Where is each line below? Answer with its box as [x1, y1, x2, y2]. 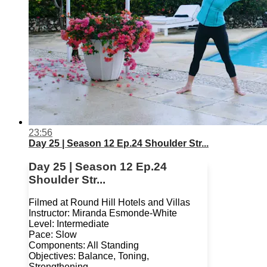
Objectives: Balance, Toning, [29, 251, 149, 262]
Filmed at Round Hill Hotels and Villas [29, 197, 190, 208]
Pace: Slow [29, 229, 77, 240]
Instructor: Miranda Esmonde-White [29, 208, 177, 219]
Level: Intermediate [29, 219, 109, 229]
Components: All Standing [29, 240, 139, 251]
